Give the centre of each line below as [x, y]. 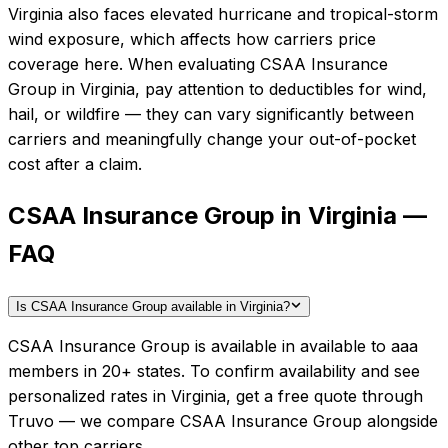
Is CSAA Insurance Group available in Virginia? [153, 307]
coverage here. [65, 64]
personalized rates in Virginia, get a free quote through [215, 396]
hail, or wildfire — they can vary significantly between [211, 114]
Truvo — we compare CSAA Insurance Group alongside [223, 421]
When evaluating [191, 64]
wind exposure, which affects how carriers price [192, 39]
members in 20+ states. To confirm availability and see [214, 371]
